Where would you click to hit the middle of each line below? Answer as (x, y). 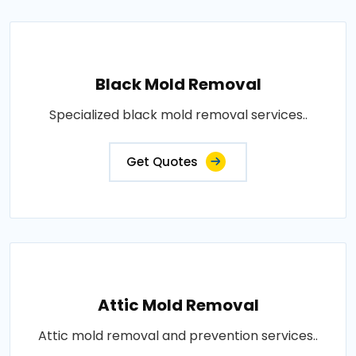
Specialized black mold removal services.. (178, 114)
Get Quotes (162, 161)
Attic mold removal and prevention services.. (178, 335)
